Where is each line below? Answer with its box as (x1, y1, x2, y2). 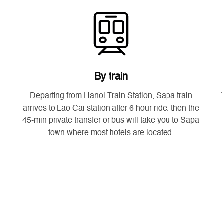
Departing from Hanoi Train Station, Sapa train (29, 92, 192, 100)
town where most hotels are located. (48, 129, 174, 137)
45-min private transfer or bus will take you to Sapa (22, 116, 200, 125)
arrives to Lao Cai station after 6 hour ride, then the (22, 104, 199, 112)
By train (94, 72, 128, 82)
